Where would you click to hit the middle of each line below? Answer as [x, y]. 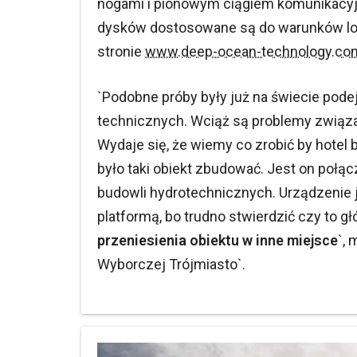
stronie [121, 51]
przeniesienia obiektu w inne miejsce [218, 240]
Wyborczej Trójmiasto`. [171, 264]
